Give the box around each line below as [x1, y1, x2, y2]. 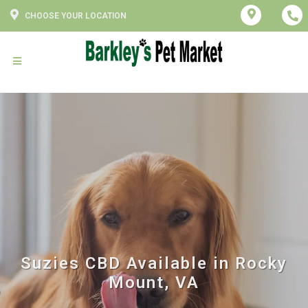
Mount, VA [109, 272, 199, 292]
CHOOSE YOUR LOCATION [25, 11, 126, 21]
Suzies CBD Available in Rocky [21, 253, 287, 273]
